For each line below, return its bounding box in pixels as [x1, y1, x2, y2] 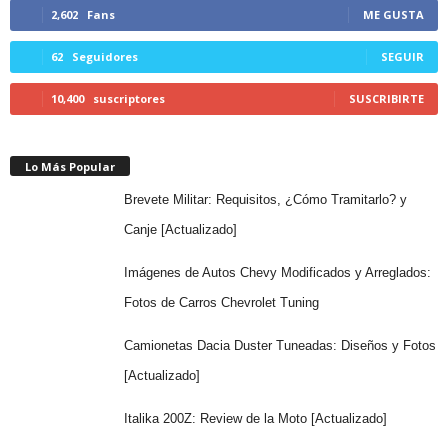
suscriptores [93, 90, 165, 106]
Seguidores [72, 48, 138, 64]
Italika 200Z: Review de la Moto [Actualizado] [123, 410, 387, 426]
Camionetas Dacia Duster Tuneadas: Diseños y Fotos [123, 337, 436, 353]
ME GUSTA [363, 6, 424, 22]
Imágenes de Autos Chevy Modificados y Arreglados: [123, 264, 431, 280]
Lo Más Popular [25, 158, 115, 174]
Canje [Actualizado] [123, 221, 237, 237]
